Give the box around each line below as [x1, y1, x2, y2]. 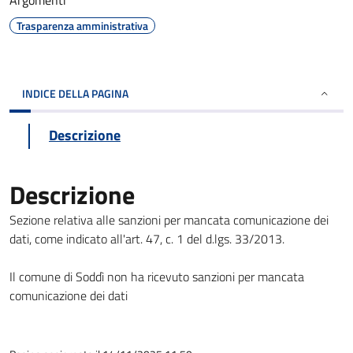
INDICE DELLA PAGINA [22, 85, 128, 102]
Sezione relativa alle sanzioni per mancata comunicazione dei [9, 210, 329, 229]
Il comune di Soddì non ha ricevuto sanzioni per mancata [9, 267, 304, 286]
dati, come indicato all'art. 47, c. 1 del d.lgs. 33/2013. [9, 229, 288, 248]
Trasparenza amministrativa [17, 17, 148, 34]
